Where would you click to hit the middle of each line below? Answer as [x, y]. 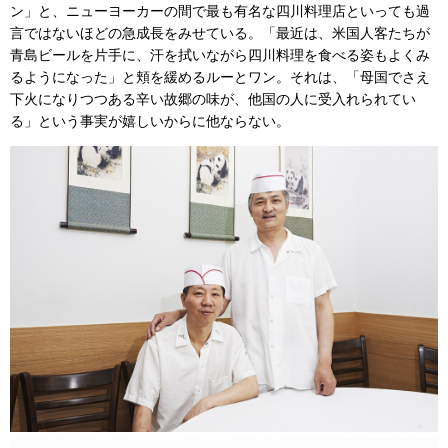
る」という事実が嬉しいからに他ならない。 [150, 121]
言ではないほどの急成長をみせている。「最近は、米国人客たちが [220, 33]
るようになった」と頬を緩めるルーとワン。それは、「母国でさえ [220, 77]
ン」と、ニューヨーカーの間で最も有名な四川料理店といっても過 [220, 11]
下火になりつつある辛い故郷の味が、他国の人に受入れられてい [213, 99]
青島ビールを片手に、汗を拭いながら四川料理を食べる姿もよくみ [220, 55]
